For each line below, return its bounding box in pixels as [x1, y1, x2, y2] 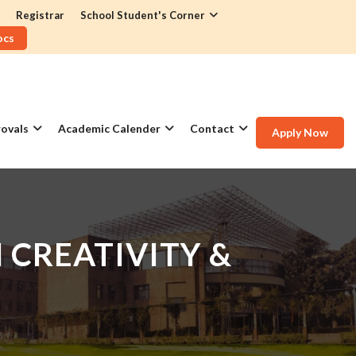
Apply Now [272, 125, 328, 139]
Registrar [16, 9, 64, 21]
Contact [190, 121, 234, 135]
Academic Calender [58, 121, 161, 135]
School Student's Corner [80, 9, 205, 21]
